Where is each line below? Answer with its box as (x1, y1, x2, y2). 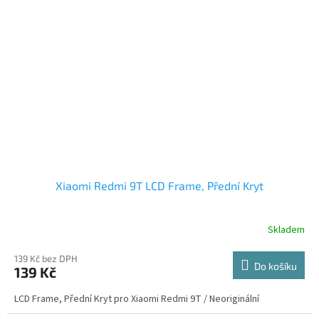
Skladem (268, 223, 305, 238)
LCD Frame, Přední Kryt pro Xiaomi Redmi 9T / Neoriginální (14, 291, 259, 306)
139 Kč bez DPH (14, 252, 78, 264)
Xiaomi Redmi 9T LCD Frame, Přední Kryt (56, 178, 263, 192)
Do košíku (254, 259, 297, 272)
